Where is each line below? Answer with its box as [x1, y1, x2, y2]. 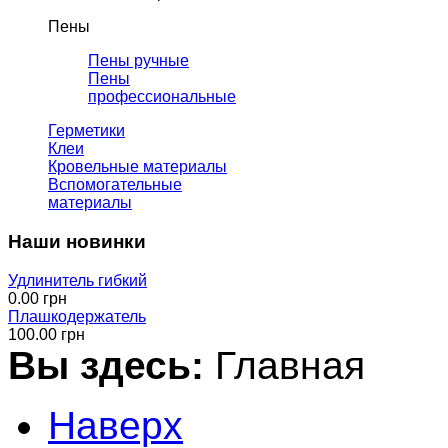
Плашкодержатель [8, 307, 146, 325]
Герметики [48, 122, 125, 140]
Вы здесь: [8, 343, 215, 387]
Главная [215, 343, 365, 387]
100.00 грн [8, 325, 85, 343]
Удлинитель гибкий [8, 271, 147, 289]
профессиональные [88, 88, 236, 106]
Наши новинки [8, 231, 146, 253]
